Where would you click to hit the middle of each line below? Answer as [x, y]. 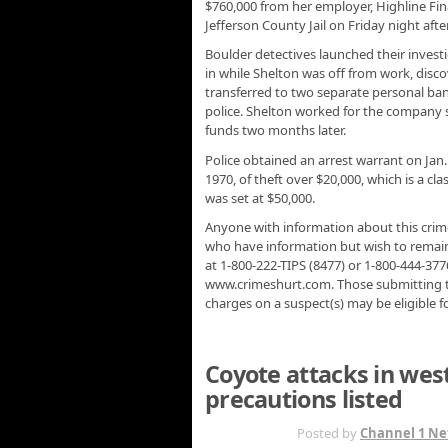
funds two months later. [275, 130]
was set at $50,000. [260, 197]
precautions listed [304, 398]
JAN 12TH [245, 431]
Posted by [328, 432]
